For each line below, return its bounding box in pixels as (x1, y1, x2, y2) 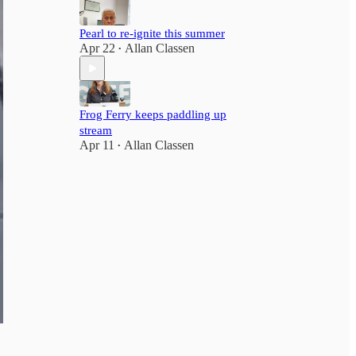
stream (79, 124, 112, 137)
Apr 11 (79, 138, 114, 152)
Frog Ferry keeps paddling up (79, 108, 226, 121)
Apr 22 (79, 41, 115, 55)
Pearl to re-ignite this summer (79, 27, 225, 40)
